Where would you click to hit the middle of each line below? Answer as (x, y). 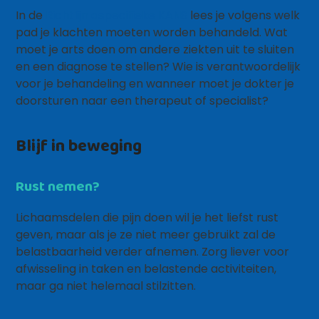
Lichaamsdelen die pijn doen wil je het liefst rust (147, 218)
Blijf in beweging (79, 145)
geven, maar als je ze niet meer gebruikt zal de (146, 235)
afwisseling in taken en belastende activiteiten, (146, 269)
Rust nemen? (58, 186)
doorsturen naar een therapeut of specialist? (142, 101)
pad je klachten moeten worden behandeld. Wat (152, 32)
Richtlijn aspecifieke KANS (117, 15)
